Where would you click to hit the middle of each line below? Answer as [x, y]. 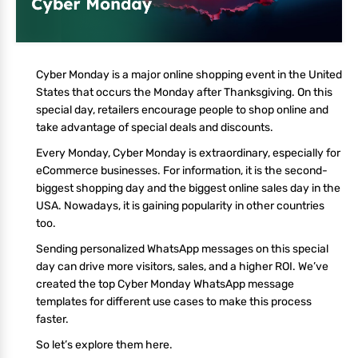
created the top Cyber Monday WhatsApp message [165, 284]
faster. [52, 319]
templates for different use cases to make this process [174, 301]
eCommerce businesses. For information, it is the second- [182, 170]
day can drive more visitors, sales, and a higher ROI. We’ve [182, 266]
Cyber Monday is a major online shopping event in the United [189, 74]
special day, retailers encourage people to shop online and [182, 109]
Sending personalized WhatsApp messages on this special [182, 249]
